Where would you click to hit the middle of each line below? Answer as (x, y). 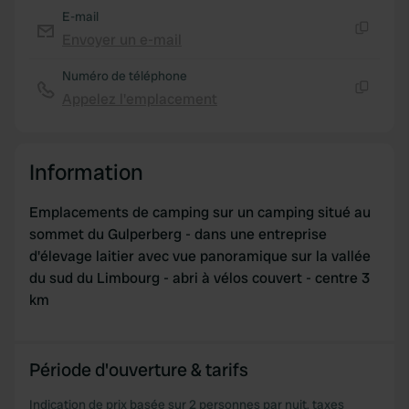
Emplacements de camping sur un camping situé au (200, 212)
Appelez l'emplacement (140, 99)
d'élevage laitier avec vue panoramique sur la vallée (200, 256)
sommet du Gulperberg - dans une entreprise (178, 234)
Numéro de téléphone (125, 76)
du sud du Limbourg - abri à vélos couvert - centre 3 (199, 278)
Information (86, 172)
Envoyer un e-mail (122, 40)
